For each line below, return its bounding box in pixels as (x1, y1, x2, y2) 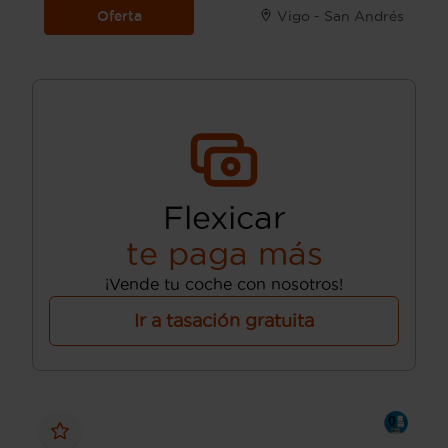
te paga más (125, 235, 323, 271)
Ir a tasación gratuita (134, 310, 314, 330)
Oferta (96, 7, 142, 24)
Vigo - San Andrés (277, 7, 404, 24)
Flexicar (162, 199, 286, 235)
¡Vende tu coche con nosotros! (105, 274, 343, 293)
